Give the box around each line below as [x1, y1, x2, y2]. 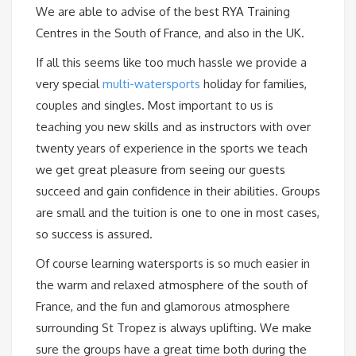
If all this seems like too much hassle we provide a [36, 54, 307, 70]
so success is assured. [36, 226, 153, 242]
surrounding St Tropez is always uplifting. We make [36, 319, 311, 335]
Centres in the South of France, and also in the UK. [36, 25, 304, 41]
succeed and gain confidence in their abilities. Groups [36, 183, 320, 199]
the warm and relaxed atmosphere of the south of [36, 277, 308, 292]
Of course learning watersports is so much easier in [36, 255, 310, 271]
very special [36, 75, 99, 91]
